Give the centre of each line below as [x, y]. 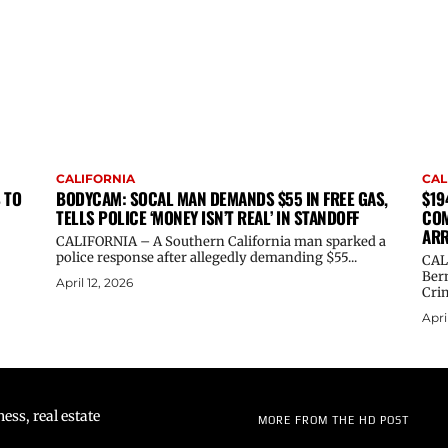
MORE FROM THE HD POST [333, 419]
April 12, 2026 [94, 282]
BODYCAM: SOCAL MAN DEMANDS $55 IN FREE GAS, [222, 198]
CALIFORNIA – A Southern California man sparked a [221, 241]
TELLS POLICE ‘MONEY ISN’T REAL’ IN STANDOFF [207, 217]
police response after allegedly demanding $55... [206, 257]
